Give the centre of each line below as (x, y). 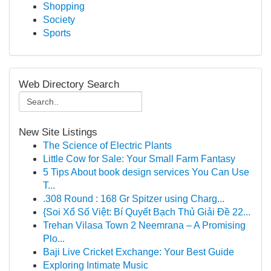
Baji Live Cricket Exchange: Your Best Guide (139, 252)
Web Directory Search (69, 84)
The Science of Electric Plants (107, 145)
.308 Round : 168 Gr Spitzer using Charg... (134, 199)
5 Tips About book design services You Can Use (146, 172)
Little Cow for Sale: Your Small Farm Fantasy (139, 159)
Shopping (64, 6)
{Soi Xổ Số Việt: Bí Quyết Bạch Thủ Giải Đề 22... (147, 212)
